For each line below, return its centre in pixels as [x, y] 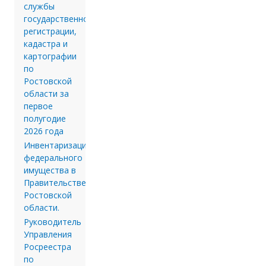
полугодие [45, 119]
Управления [48, 235]
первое [38, 106]
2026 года [44, 131]
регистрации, [50, 31]
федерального [53, 158]
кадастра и [46, 44]
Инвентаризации [58, 145]
